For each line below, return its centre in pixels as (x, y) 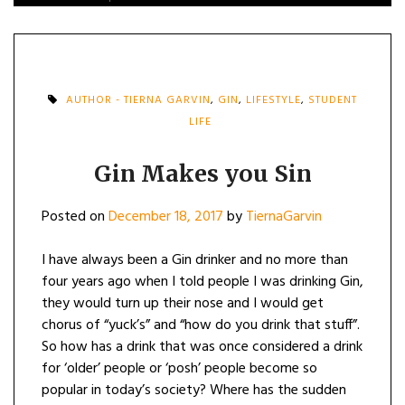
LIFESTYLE (273, 100)
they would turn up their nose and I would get (183, 304)
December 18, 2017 (166, 217)
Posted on (75, 217)
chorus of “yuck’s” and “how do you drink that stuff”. (201, 325)
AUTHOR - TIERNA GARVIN (138, 100)
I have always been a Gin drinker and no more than (195, 260)
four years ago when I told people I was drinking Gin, (202, 282)
